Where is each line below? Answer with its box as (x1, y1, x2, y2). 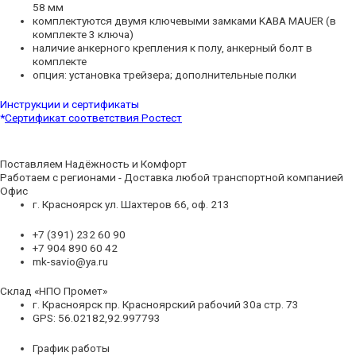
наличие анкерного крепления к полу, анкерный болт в (33, 41, 313, 54)
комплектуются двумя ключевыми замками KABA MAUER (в (33, 14, 337, 27)
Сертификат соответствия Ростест (5, 111, 182, 125)
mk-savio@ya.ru (33, 254, 109, 268)
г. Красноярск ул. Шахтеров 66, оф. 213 (33, 198, 230, 211)
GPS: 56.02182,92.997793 (33, 311, 161, 325)
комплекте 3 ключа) (33, 27, 134, 41)
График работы (33, 341, 110, 354)
